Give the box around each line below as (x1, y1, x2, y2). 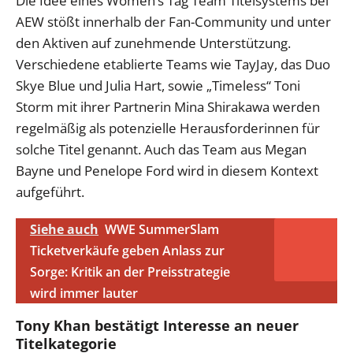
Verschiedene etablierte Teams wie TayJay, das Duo (16, 54, 330, 73)
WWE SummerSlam (105, 220, 219, 238)
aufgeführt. (16, 182, 84, 201)
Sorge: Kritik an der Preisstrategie (30, 262, 230, 281)
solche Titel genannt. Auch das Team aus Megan (16, 139, 307, 158)
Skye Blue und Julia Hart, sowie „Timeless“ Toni (16, 76, 300, 95)
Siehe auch (30, 220, 98, 238)
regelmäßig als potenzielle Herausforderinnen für (16, 118, 320, 137)
